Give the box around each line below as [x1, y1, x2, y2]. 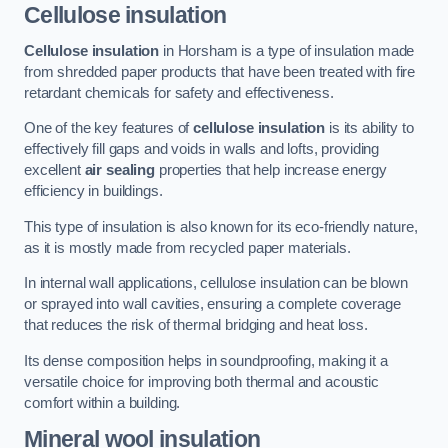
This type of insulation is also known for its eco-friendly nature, [24, 218, 418, 235]
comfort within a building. [24, 394, 181, 411]
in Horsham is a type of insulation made [159, 42, 415, 59]
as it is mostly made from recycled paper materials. [24, 239, 351, 256]
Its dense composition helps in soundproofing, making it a [24, 352, 388, 369]
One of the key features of [24, 120, 194, 137]
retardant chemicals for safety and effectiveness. [24, 84, 334, 101]
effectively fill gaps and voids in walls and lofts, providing [24, 141, 380, 158]
